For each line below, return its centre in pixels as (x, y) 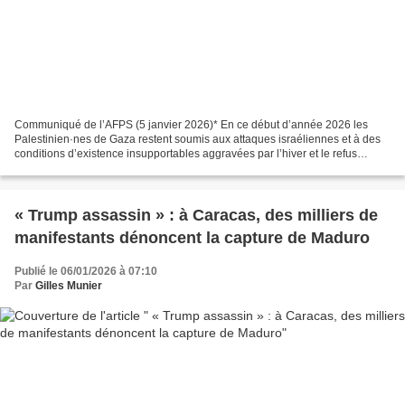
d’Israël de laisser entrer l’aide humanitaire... (123, 168)
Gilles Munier (69, 285)
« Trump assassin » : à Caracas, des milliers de (196, 215)
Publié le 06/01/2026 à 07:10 (86, 271)
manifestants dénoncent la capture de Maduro (192, 237)
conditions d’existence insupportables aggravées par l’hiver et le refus (186, 153)
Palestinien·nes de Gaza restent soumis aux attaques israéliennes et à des (198, 139)
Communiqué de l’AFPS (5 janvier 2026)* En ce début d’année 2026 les (191, 124)
